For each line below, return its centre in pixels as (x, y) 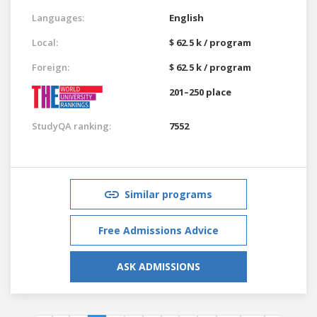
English (186, 17)
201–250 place (200, 92)
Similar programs (168, 194)
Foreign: (51, 67)
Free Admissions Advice (158, 230)
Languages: (58, 17)
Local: (45, 42)
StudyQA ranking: (71, 126)
